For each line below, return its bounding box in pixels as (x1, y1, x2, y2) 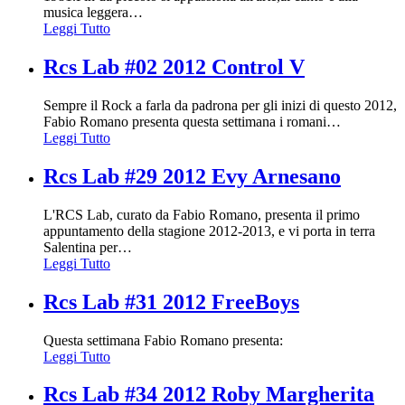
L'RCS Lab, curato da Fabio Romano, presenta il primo (43, 206, 360, 222)
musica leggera (43, 5, 128, 21)
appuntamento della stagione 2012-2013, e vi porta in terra (43, 222, 375, 239)
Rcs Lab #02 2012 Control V (43, 55, 305, 79)
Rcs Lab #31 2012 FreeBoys (43, 289, 299, 314)
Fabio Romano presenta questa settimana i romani (43, 113, 326, 129)
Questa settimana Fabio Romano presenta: (43, 332, 283, 348)
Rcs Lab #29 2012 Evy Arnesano (43, 164, 341, 188)
